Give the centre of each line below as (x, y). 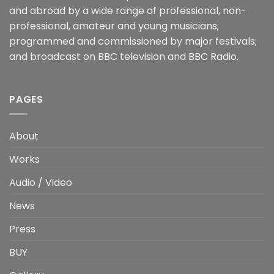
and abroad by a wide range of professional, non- (128, 11)
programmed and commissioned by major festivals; (133, 42)
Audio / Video (41, 183)
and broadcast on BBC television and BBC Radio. (124, 57)
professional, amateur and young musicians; (114, 26)
